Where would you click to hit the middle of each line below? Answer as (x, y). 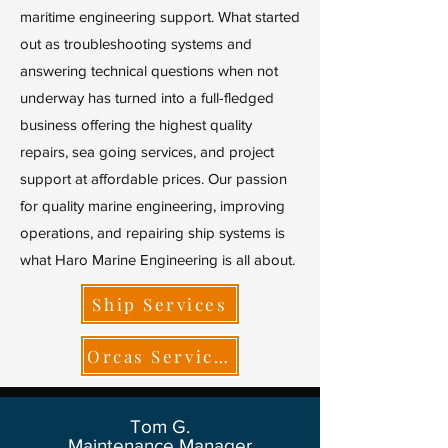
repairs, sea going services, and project (147, 151)
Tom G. (160, 426)
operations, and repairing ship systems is (152, 232)
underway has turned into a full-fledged (147, 97)
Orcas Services (220, 356)
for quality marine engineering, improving (152, 205)
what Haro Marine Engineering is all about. (159, 259)
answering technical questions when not (149, 70)
